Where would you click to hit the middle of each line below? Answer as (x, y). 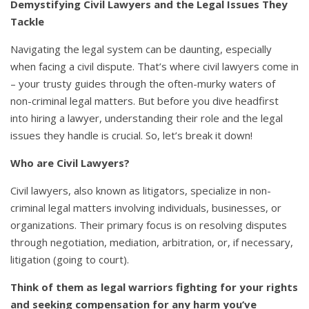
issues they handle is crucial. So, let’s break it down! (131, 135)
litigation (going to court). (70, 259)
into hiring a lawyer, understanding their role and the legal (147, 118)
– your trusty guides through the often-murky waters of (143, 83)
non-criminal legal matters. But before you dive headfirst (144, 100)
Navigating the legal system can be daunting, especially (141, 49)
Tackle (27, 21)
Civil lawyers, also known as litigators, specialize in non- (141, 190)
